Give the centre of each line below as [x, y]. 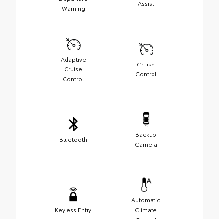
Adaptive [73, 59]
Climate [146, 210]
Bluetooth [73, 139]
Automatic [146, 200]
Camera [146, 144]
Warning [73, 8]
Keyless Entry [73, 210]
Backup [146, 134]
